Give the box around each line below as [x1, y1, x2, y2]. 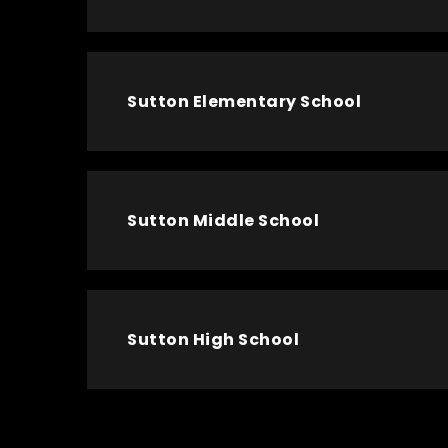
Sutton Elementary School [127, 90, 361, 113]
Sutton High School [127, 328, 299, 351]
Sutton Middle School [127, 209, 319, 232]
